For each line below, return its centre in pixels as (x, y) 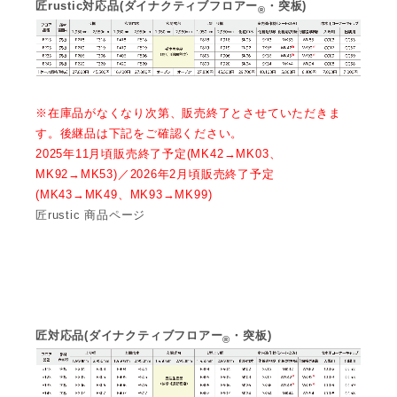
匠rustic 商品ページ (91, 215)
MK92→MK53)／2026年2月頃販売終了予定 (155, 175)
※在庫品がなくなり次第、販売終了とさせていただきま (188, 113)
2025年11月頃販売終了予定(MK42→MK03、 (159, 154)
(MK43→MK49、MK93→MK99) (124, 195)
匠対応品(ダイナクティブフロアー (129, 336)
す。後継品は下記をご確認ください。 (140, 134)
